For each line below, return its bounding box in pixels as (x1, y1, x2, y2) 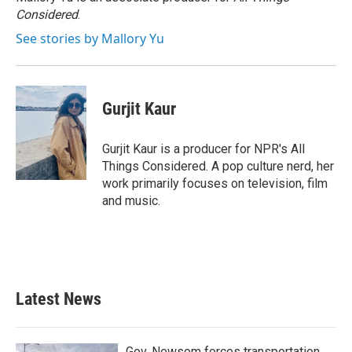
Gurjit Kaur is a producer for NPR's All (102, 141, 305, 156)
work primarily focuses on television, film (102, 176, 328, 191)
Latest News (16, 289, 101, 309)
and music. (102, 193, 160, 208)
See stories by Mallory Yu (16, 30, 164, 47)
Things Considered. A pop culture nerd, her (102, 159, 334, 174)
